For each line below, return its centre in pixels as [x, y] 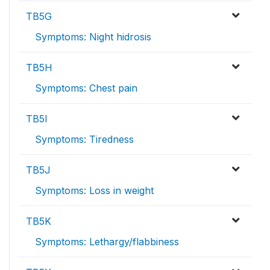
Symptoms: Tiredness [84, 139]
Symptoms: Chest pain [86, 88]
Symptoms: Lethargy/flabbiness [107, 242]
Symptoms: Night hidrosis [93, 37]
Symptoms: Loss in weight [94, 190]
